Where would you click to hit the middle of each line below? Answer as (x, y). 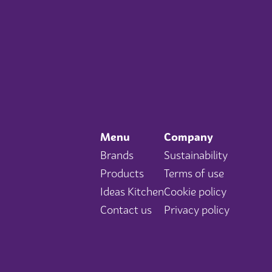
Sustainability (196, 155)
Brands (117, 155)
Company (189, 137)
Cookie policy (195, 192)
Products (122, 174)
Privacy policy (197, 210)
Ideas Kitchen (132, 192)
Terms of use (194, 174)
